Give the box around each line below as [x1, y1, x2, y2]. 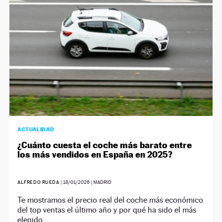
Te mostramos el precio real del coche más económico [17, 195, 204, 205]
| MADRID [89, 179, 111, 185]
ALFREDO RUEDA [17, 179, 59, 185]
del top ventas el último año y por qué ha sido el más [17, 205, 197, 215]
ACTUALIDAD [17, 126, 55, 133]
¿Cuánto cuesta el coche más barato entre [17, 140, 192, 151]
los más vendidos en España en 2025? [17, 149, 173, 160]
